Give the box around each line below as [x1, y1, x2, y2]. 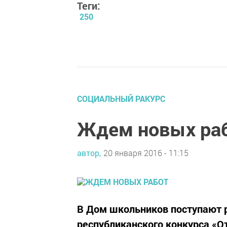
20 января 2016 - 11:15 [103, 147, 188, 158]
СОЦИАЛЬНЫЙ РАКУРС [77, 93, 165, 104]
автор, [77, 147, 101, 158]
